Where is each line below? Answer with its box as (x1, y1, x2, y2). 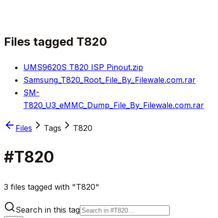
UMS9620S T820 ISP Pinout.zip (23, 62, 143, 72)
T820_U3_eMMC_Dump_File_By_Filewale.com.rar (23, 100, 204, 110)
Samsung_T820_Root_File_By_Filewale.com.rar (23, 74, 196, 85)
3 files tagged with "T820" (4, 182, 99, 192)
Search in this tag (16, 204, 80, 215)
